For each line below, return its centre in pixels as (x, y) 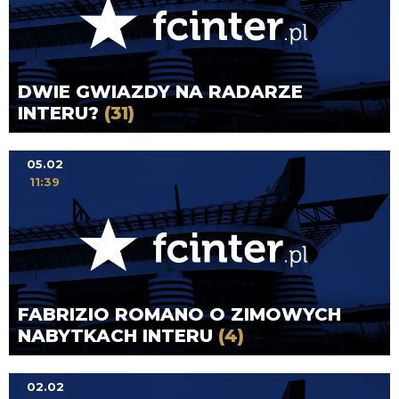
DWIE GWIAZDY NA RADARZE (160, 92)
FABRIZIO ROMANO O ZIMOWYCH (179, 315)
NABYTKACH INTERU (118, 336)
